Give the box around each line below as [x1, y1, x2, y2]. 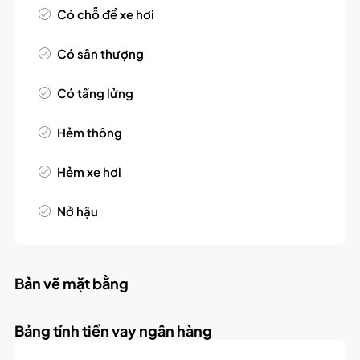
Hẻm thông [56, 125, 122, 141]
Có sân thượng [56, 46, 144, 62]
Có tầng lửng [56, 85, 133, 101]
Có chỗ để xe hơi [56, 6, 154, 22]
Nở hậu [56, 203, 98, 219]
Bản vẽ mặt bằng [14, 274, 129, 293]
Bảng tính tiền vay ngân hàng [14, 321, 212, 340]
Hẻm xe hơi [56, 164, 121, 180]
